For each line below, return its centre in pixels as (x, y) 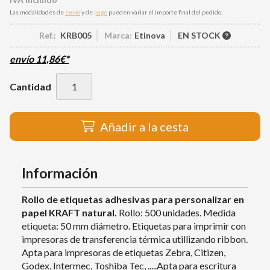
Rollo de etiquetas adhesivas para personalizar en (133, 199)
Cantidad (30, 86)
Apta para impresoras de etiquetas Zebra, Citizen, (124, 252)
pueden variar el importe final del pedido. (165, 12)
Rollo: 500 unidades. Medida (177, 212)
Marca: (118, 35)
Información (60, 173)
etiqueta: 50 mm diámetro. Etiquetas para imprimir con (134, 226)
